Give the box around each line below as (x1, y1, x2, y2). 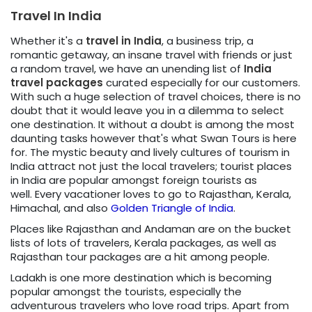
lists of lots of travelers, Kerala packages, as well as (10, 235, 276, 251)
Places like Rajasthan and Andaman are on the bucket (10, 221, 291, 237)
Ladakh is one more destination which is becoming (10, 270, 272, 286)
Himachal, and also (10, 201, 111, 216)
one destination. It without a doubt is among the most (10, 117, 295, 132)
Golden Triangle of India (111, 201, 233, 216)
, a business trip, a (162, 33, 253, 49)
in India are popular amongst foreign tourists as (10, 173, 257, 188)
